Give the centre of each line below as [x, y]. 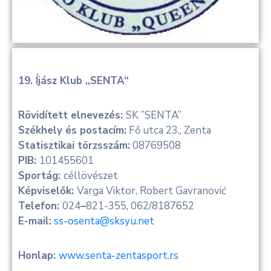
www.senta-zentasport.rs [119, 256]
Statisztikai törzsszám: [74, 146]
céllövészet [91, 176]
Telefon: [40, 206]
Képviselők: [47, 191]
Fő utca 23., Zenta [169, 131]
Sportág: [41, 176]
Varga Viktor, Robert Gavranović [152, 191]
